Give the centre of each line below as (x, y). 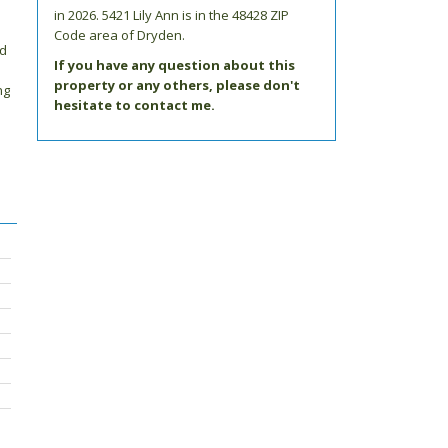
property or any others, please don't (176, 85)
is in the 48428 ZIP (233, 15)
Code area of (93, 35)
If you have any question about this (174, 65)
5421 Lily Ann (140, 15)
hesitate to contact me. (134, 105)
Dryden (157, 35)
